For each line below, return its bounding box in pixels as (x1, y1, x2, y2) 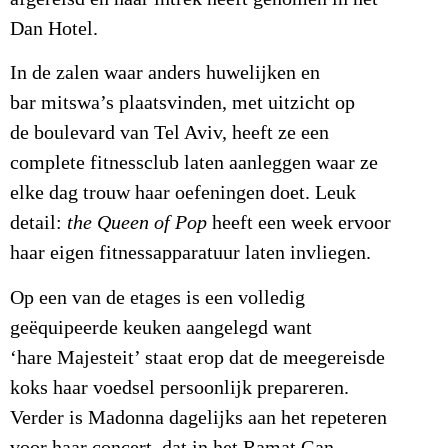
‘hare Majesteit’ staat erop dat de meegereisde (10, 346, 385, 369)
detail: (10, 212, 67, 235)
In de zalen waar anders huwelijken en (10, 62, 320, 85)
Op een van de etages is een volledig (10, 286, 305, 309)
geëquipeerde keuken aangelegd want (10, 316, 312, 339)
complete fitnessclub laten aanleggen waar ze (10, 152, 378, 175)
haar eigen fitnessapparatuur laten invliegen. (10, 242, 371, 265)
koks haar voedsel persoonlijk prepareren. (10, 376, 349, 399)
